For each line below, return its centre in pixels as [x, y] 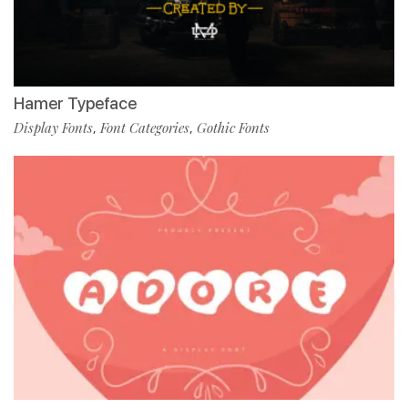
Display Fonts [53, 127]
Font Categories [145, 127]
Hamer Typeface [75, 103]
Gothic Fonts [233, 127]
